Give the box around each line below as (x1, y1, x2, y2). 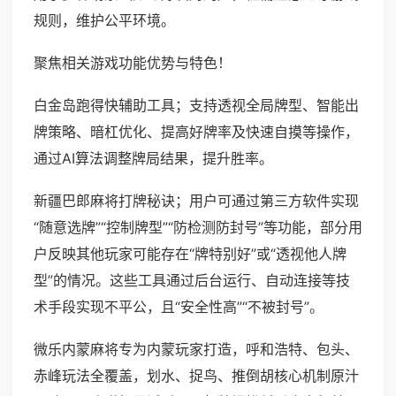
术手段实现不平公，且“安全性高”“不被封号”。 (34, 298, 324, 316)
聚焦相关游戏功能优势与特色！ (34, 54, 232, 72)
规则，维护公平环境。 (34, 11, 175, 30)
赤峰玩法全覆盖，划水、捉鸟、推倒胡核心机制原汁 (34, 367, 359, 385)
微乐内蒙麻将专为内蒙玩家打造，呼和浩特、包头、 (34, 340, 359, 359)
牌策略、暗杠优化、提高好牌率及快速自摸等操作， (34, 123, 359, 141)
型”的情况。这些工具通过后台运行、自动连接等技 (34, 271, 350, 290)
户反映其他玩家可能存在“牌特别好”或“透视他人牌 (34, 245, 346, 263)
